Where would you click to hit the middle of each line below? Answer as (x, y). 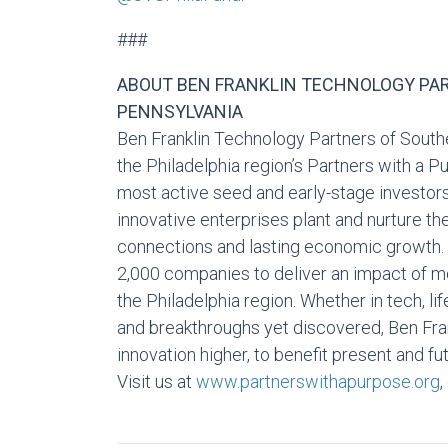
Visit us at (156, 381)
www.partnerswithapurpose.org (318, 381)
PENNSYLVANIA (180, 111)
